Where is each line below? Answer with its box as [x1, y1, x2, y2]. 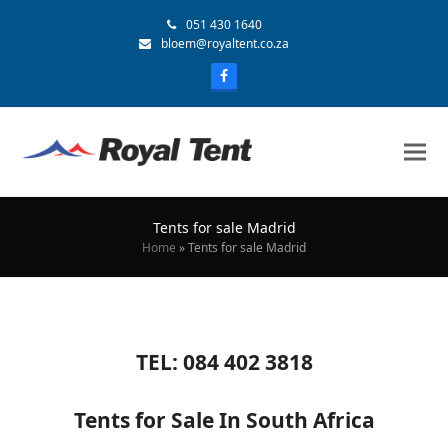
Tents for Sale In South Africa [73, 406, 375, 434]
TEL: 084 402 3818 [135, 348, 313, 376]
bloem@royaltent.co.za [161, 35, 289, 52]
